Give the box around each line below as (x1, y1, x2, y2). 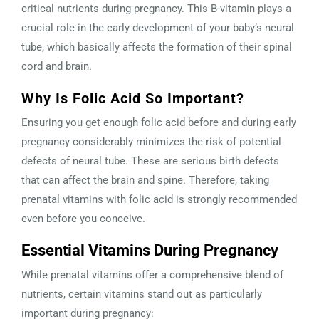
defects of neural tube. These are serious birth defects (21, 154, 279, 167)
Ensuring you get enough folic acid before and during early (21, 115, 296, 129)
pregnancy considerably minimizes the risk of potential (21, 135, 281, 148)
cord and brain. (21, 59, 92, 73)
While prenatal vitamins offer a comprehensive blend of (21, 268, 283, 281)
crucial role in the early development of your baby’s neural (21, 21, 294, 34)
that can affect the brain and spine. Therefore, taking (21, 173, 269, 187)
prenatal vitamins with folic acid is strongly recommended (21, 192, 297, 206)
